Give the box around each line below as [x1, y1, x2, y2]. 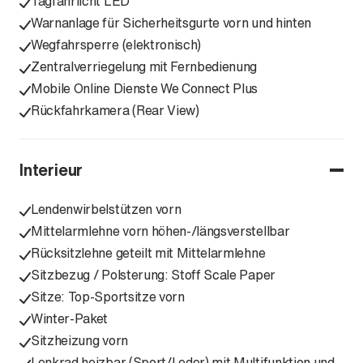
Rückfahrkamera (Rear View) [31, 100, 199, 120]
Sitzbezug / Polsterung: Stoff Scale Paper [31, 265, 275, 284]
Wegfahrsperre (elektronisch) [31, 35, 202, 54]
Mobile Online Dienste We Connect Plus [31, 79, 258, 98]
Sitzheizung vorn [31, 331, 128, 350]
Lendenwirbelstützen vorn [31, 199, 181, 219]
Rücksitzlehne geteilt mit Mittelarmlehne [31, 243, 266, 263]
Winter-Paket [31, 309, 109, 328]
